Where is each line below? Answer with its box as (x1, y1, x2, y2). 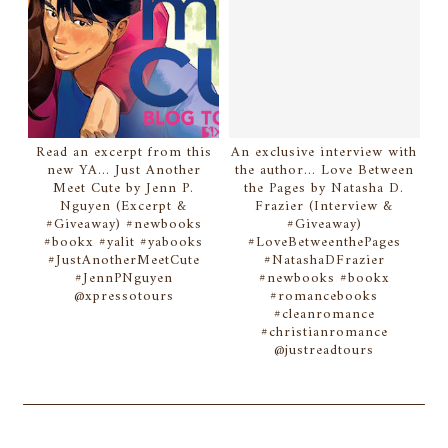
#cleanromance (273, 302, 375, 328)
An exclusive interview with (231, 140, 418, 166)
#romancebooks (270, 284, 379, 310)
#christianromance (260, 320, 388, 346)
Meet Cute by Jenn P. (53, 176, 195, 202)
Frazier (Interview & (255, 194, 394, 220)
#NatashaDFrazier (263, 248, 385, 274)
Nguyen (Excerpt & (60, 194, 188, 220)
